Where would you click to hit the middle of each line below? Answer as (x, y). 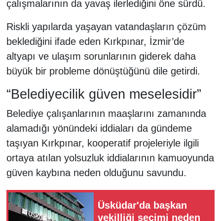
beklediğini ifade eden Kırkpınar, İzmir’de (95, 41)
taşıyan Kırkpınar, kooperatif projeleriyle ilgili (102, 143)
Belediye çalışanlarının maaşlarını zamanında (106, 114)
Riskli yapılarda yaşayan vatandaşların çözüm (106, 26)
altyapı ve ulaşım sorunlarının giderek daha (101, 56)
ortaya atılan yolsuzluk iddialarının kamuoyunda (110, 158)
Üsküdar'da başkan (142, 205)
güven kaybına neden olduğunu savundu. (96, 173)
